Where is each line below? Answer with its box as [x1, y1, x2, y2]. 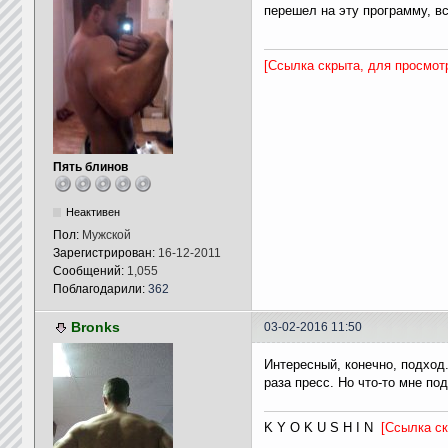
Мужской [81, 228, 131, 242]
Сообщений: [52, 264, 127, 278]
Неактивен [65, 206, 120, 218]
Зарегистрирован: [52, 246, 158, 260]
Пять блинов [52, 160, 128, 174]
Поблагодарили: [52, 282, 148, 296]
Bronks [70, 319, 120, 335]
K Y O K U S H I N [263, 419, 381, 435]
